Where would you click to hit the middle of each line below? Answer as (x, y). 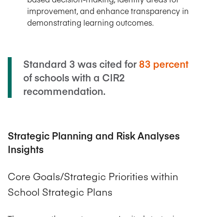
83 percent (164, 63)
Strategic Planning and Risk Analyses (94, 135)
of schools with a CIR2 (74, 77)
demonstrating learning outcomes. (90, 22)
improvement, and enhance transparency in (108, 10)
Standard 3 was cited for (81, 63)
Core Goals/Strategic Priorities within (93, 176)
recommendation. (64, 91)
